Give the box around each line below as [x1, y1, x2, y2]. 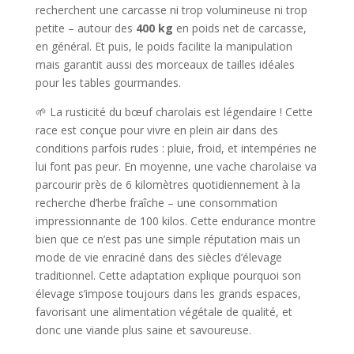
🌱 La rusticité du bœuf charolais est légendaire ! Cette [35, 104, 313, 119]
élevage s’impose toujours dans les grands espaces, [35, 285, 301, 301]
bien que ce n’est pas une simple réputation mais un [35, 231, 300, 247]
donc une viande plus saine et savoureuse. [35, 322, 251, 337]
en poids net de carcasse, [172, 20, 307, 36]
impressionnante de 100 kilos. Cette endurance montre [35, 213, 316, 228]
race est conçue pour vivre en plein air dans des [35, 122, 278, 137]
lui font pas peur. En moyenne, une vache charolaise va [35, 158, 317, 174]
